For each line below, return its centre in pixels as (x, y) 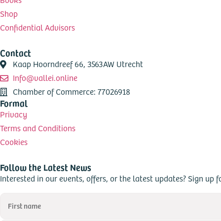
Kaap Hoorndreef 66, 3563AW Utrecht (78, 64)
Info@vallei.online (45, 78)
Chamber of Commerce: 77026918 (72, 92)
